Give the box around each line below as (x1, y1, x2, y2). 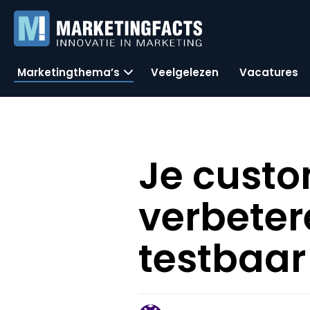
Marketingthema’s (17, 64, 120, 80)
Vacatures (239, 64, 298, 80)
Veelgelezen (151, 64, 219, 80)
